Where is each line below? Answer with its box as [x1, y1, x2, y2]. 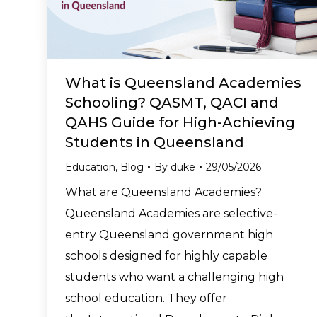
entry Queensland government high [65, 227, 273, 241]
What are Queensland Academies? [65, 185, 262, 199]
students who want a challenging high [65, 270, 284, 284]
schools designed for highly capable [65, 248, 267, 263]
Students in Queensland [65, 133, 244, 151]
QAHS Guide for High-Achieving [65, 113, 295, 131]
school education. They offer [65, 291, 227, 305]
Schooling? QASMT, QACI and [65, 93, 279, 111]
